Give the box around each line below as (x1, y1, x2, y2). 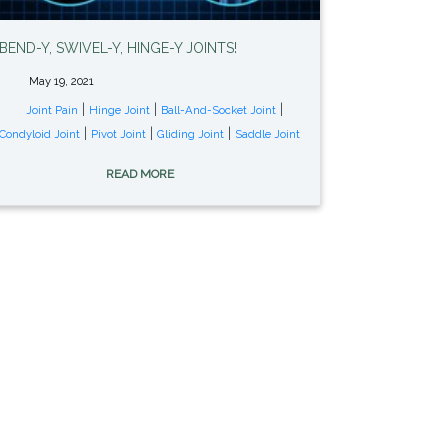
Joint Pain (26, 103, 79, 118)
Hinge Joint (89, 103, 151, 118)
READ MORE (106, 167, 178, 182)
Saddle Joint (234, 127, 300, 142)
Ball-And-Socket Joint (161, 103, 277, 118)
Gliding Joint (156, 127, 224, 142)
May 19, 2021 (26, 74, 95, 89)
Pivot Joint (90, 127, 146, 142)
